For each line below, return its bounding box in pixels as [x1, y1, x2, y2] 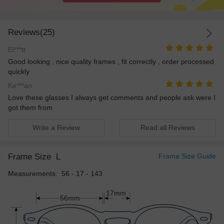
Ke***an [8, 81, 32, 90]
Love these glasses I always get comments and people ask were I [8, 93, 215, 102]
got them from [8, 103, 52, 112]
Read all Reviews [140, 123, 195, 131]
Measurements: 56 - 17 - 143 [8, 169, 102, 178]
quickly [8, 67, 29, 75]
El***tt [8, 45, 25, 53]
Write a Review [32, 123, 80, 131]
